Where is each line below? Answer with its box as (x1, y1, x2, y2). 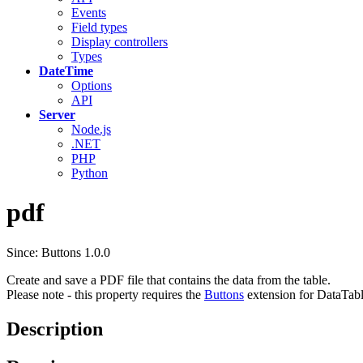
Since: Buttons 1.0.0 (6, 245, 110, 259)
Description (6, 318, 103, 340)
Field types (71, 20, 127, 34)
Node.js (71, 122, 111, 136)
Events (71, 6, 106, 19)
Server (39, 108, 75, 122)
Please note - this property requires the (6, 287, 204, 301)
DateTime (39, 64, 93, 78)
